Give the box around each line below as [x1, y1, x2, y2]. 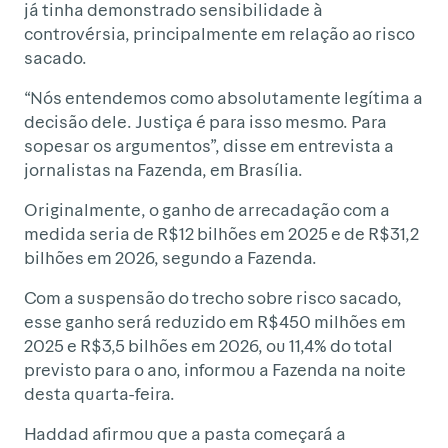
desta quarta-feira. [24, 382, 175, 404]
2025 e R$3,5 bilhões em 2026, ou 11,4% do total [24, 334, 393, 356]
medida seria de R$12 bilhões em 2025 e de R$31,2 [24, 222, 419, 244]
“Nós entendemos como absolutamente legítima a [24, 86, 423, 108]
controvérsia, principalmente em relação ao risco [24, 22, 415, 44]
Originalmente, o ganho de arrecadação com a [24, 198, 390, 220]
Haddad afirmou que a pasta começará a [24, 422, 346, 444]
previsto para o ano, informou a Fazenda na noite [24, 358, 406, 380]
